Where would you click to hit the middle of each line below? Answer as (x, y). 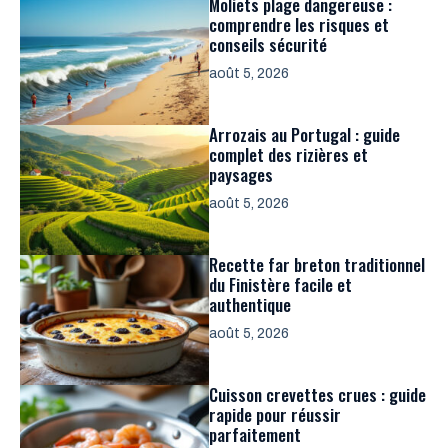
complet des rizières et (288, 154)
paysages (241, 174)
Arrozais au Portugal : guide (304, 134)
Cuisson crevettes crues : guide (317, 394)
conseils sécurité (268, 44)
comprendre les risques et (299, 24)
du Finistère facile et (280, 284)
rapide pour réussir (275, 414)
